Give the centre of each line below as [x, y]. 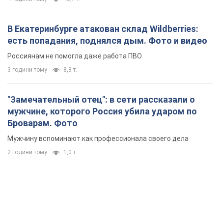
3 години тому [27, 70]
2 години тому [27, 152]
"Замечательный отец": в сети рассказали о [101, 100]
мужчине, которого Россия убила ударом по [102, 111]
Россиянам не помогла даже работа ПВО [75, 56]
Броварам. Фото [42, 123]
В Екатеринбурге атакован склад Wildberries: [103, 29]
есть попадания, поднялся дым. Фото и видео [107, 41]
